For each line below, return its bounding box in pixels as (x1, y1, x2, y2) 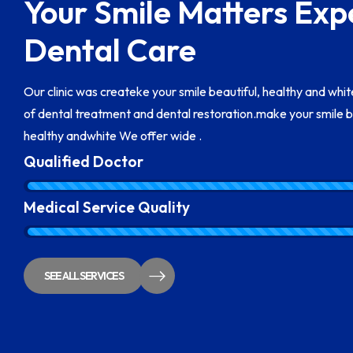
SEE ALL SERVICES (44, 269, 123, 283)
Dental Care (24, 30, 203, 69)
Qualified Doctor (24, 152, 143, 171)
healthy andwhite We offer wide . (24, 128, 202, 143)
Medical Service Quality (24, 198, 190, 217)
